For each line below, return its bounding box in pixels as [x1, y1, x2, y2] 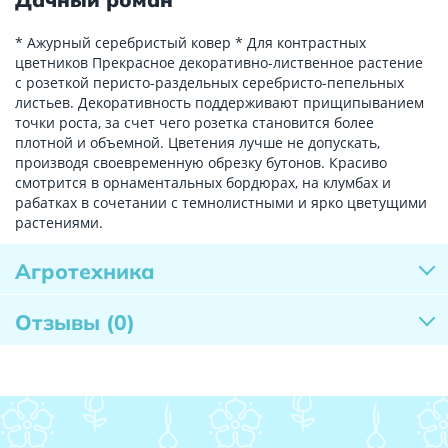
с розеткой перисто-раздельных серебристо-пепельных [15, 73, 404, 93]
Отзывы [15, 309, 106, 336]
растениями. [15, 213, 103, 233]
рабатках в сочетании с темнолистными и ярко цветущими [15, 193, 427, 213]
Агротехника [15, 258, 155, 285]
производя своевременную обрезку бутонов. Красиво [15, 153, 387, 173]
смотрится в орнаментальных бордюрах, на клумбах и [15, 173, 391, 193]
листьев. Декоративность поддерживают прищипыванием [15, 93, 424, 113]
